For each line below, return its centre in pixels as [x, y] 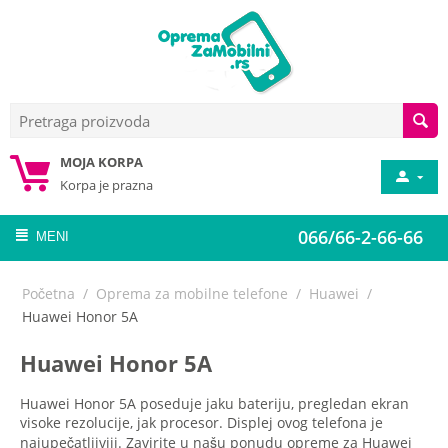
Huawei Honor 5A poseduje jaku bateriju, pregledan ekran [214, 403]
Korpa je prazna [106, 185]
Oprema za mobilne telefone [192, 293]
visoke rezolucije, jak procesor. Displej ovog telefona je [201, 422]
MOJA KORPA [101, 162]
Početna [48, 293]
